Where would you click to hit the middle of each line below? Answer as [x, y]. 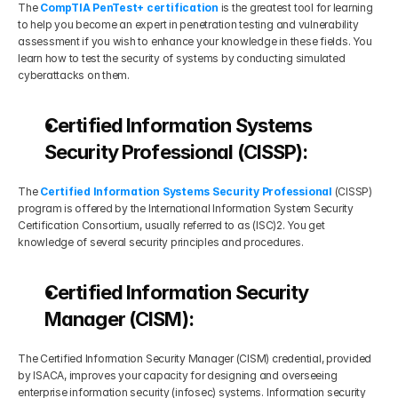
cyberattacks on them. [74, 75]
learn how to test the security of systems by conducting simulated [182, 58]
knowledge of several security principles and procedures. [161, 242]
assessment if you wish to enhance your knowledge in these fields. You [195, 41]
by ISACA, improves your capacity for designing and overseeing [178, 375]
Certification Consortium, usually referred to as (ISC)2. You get [171, 225]
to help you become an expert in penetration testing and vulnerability [188, 24]
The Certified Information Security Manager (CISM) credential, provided [195, 358]
